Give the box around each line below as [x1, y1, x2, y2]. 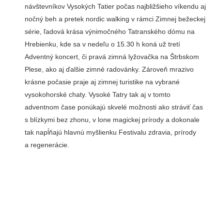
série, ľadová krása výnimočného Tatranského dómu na [24, 28, 195, 36]
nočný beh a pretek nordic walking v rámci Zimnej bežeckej [24, 15, 205, 23]
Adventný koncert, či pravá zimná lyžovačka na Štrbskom [24, 53, 199, 61]
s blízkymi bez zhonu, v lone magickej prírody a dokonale [24, 116, 200, 124]
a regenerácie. [24, 141, 69, 149]
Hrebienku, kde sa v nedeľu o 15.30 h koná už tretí [24, 40, 180, 48]
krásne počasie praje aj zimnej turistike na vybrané [24, 78, 180, 86]
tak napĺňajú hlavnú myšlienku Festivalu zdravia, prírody [24, 128, 196, 137]
